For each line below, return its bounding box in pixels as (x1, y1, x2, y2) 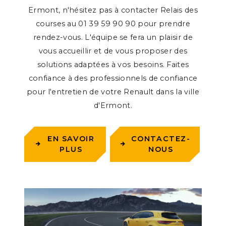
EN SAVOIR (47, 134, 95, 143)
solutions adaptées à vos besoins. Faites (37, 60, 189, 70)
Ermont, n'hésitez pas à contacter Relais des (28, 6, 198, 15)
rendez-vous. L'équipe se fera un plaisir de (33, 33, 193, 42)
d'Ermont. (94, 101, 132, 110)
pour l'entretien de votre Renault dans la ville (26, 87, 200, 97)
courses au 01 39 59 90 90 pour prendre (35, 19, 191, 29)
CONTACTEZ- (131, 134, 191, 143)
